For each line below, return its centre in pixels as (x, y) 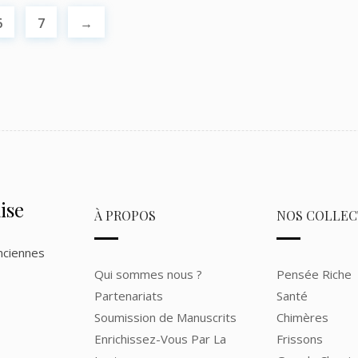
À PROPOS (125, 216)
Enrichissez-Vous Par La (160, 339)
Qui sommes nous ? (148, 274)
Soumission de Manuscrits (165, 318)
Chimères (303, 318)
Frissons (300, 339)
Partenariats (128, 296)
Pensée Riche (314, 274)
